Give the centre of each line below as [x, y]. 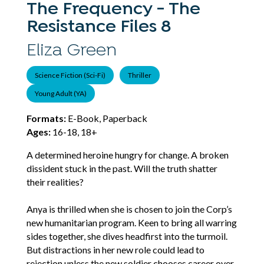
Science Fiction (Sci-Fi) [70, 75]
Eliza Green [71, 51]
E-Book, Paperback [106, 118]
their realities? [55, 181]
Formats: [46, 118]
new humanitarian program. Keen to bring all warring [131, 222]
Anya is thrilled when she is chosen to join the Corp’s [129, 209]
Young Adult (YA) [60, 93]
